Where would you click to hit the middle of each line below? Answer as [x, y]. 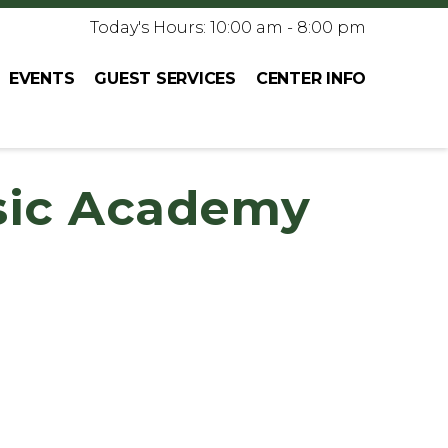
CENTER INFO [310, 78]
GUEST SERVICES [165, 78]
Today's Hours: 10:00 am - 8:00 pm [228, 27]
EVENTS [41, 78]
